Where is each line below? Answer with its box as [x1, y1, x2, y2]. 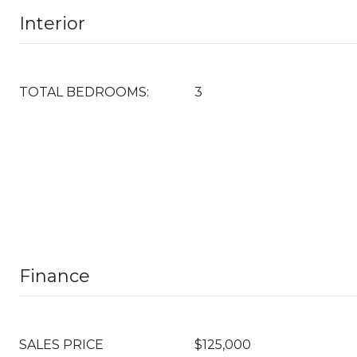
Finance [19, 265, 90, 287]
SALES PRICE [19, 337, 104, 352]
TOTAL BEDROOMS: [19, 84, 149, 100]
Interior [19, 13, 85, 34]
